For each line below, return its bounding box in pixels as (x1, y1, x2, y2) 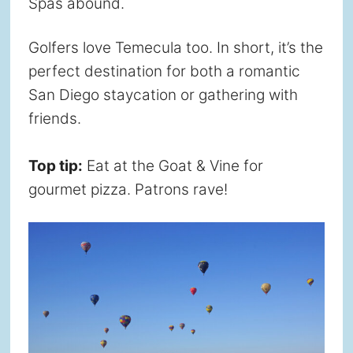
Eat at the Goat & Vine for (82, 156, 263, 175)
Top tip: (28, 156, 83, 175)
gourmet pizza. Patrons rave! (28, 180, 228, 199)
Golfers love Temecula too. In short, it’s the (28, 38, 323, 57)
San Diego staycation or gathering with (28, 85, 298, 104)
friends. (28, 109, 81, 128)
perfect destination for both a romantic (28, 61, 300, 80)
